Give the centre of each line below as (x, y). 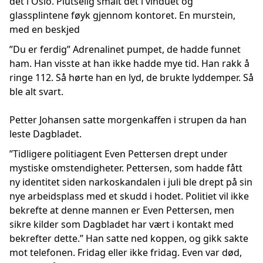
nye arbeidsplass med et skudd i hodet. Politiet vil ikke (129, 196)
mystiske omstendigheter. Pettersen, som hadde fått (126, 168)
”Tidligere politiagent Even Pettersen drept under (119, 154)
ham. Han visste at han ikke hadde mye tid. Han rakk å (129, 63)
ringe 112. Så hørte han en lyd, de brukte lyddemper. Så (131, 77)
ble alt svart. (36, 92)
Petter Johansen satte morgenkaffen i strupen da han (128, 120)
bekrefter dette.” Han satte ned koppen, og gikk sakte (129, 238)
